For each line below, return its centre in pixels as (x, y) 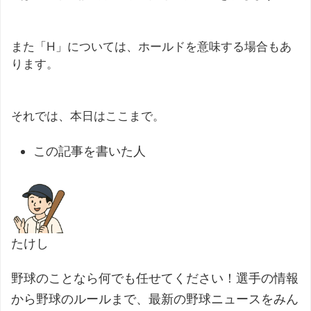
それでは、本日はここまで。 (88, 116)
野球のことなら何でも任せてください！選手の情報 (155, 278)
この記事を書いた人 (90, 151)
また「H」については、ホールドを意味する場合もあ (151, 46)
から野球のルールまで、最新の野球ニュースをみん (155, 299)
